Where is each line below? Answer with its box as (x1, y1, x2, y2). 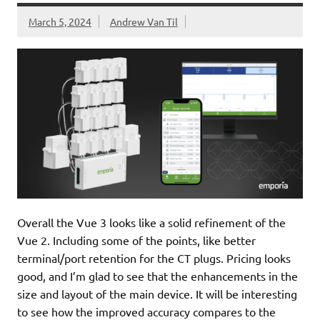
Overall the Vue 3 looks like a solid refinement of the (17, 214, 286, 229)
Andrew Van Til (109, 15, 178, 29)
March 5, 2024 (29, 15, 91, 29)
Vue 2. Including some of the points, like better (17, 232, 256, 247)
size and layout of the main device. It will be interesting (17, 286, 297, 301)
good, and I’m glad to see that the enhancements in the (17, 268, 298, 283)
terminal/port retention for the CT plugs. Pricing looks (17, 250, 291, 265)
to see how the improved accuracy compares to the (17, 304, 276, 319)
